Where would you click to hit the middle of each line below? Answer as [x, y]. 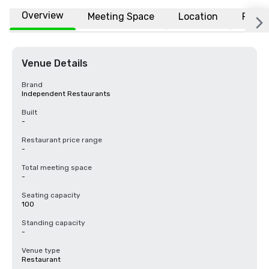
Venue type [41, 250]
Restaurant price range [62, 140]
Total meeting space [57, 168]
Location [198, 16]
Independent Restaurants [66, 94]
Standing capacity [53, 223]
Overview [43, 15]
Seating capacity [51, 195]
